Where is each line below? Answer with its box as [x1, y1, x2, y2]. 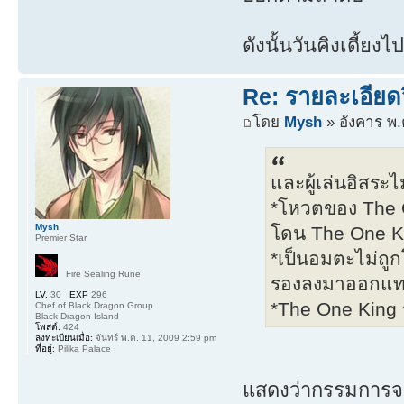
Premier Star [35, 233, 87, 243]
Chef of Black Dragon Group [35, 300, 153, 311]
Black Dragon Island [35, 311, 119, 322]
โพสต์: [35, 322, 60, 333]
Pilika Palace [55, 344, 111, 354]
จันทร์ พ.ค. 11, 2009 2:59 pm [93, 333, 216, 344]
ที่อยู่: [35, 344, 55, 354]
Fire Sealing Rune [58, 269, 141, 280]
